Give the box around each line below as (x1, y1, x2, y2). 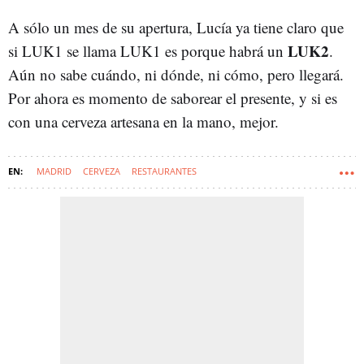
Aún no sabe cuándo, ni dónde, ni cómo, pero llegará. (8, 64, 344, 85)
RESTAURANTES (132, 165, 197, 178)
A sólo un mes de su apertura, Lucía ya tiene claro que (8, 17, 344, 38)
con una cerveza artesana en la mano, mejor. (8, 111, 279, 132)
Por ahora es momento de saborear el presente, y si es (8, 88, 337, 109)
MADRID (37, 165, 71, 178)
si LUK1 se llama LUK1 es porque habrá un (8, 41, 288, 62)
